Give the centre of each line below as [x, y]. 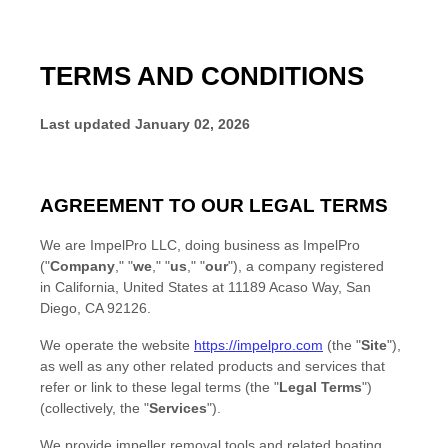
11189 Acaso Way [283, 287]
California [85, 287]
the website [156, 345]
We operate [79, 345]
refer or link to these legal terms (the [157, 387]
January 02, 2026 [192, 123]
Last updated [85, 123]
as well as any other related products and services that [212, 366]
